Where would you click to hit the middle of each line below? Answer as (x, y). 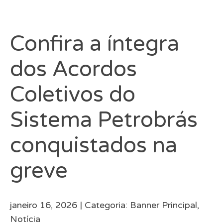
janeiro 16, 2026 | (48, 205)
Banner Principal (164, 205)
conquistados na (94, 145)
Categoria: (108, 205)
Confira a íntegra (95, 44)
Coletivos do (73, 94)
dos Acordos (74, 69)
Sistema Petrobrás (104, 120)
